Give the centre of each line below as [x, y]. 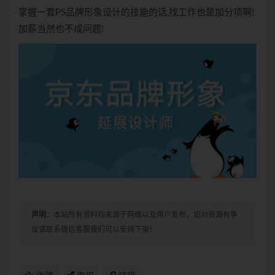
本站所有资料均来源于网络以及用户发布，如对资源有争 [145, 215]
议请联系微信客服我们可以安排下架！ [94, 229]
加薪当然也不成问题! [61, 29]
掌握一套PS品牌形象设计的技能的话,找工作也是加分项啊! [136, 13]
